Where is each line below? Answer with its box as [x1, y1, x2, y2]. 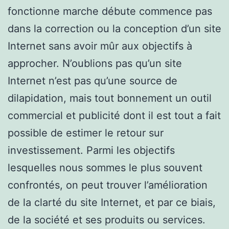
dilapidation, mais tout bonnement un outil [8, 91, 212, 104]
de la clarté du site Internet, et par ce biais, [8, 196, 216, 209]
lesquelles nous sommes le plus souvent [8, 161, 202, 174]
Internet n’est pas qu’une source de [8, 74, 177, 87]
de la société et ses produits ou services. [8, 213, 205, 226]
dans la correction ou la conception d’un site [8, 22, 221, 35]
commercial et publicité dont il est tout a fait [8, 109, 221, 122]
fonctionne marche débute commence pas [8, 5, 212, 17]
